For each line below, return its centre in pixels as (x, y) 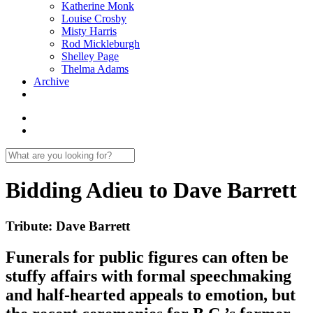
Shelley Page (90, 56)
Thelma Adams (95, 69)
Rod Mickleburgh (101, 44)
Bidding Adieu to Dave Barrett (151, 190)
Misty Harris (89, 31)
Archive (51, 81)
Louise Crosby (94, 19)
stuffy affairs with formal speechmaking (148, 276)
